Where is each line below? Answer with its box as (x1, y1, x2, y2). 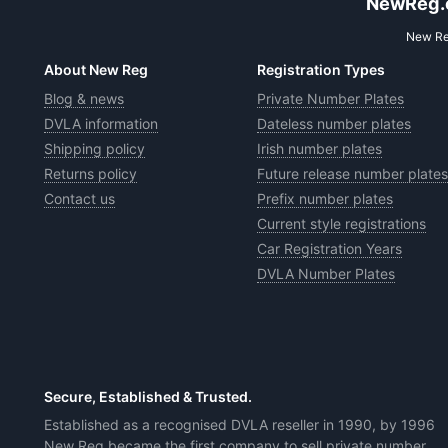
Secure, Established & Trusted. (44, 387, 253, 405)
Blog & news (44, 89, 125, 107)
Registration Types (256, 60, 385, 78)
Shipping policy (44, 139, 146, 157)
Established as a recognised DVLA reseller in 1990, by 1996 (44, 415, 436, 433)
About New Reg (44, 60, 149, 78)
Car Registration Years (256, 239, 402, 257)
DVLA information (44, 114, 159, 132)
